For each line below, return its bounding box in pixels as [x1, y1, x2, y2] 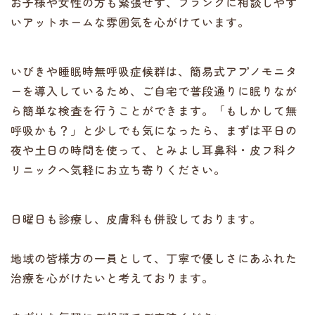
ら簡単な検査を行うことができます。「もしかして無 [11, 102, 297, 119]
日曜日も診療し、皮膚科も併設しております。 [11, 210, 262, 227]
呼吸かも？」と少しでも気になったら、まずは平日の [11, 122, 297, 139]
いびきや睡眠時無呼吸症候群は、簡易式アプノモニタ [11, 63, 297, 79]
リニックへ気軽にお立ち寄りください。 [11, 161, 226, 178]
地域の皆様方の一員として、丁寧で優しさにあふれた [11, 250, 297, 266]
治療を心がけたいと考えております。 [11, 269, 214, 286]
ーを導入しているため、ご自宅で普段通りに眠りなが [11, 82, 297, 99]
